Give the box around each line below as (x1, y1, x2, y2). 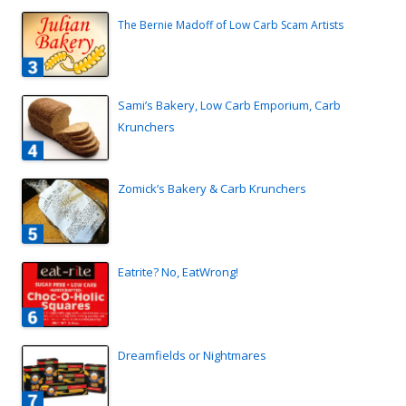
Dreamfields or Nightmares (118, 346, 266, 363)
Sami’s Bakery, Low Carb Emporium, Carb (118, 96, 341, 113)
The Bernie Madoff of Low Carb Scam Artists (118, 16, 343, 33)
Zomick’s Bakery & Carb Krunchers (118, 179, 306, 197)
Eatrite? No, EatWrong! (118, 263, 238, 280)
